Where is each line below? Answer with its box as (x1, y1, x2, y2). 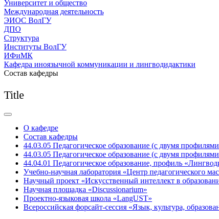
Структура (4, 34, 39, 42)
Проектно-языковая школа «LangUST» (23, 194, 152, 202)
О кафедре (23, 124, 58, 132)
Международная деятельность (4, 7, 104, 16)
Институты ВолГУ (4, 43, 66, 51)
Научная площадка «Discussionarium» (23, 185, 147, 194)
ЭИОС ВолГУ (4, 16, 51, 24)
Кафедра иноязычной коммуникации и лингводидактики (4, 60, 196, 68)
